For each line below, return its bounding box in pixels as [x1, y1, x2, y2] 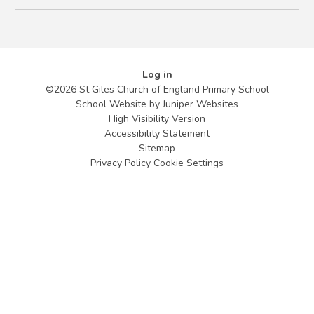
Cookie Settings [153, 156, 224, 170]
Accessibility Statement [104, 126, 210, 140]
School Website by [76, 97, 163, 111]
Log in [142, 67, 172, 81]
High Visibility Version [109, 111, 205, 125]
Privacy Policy [90, 156, 151, 170]
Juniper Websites [163, 97, 238, 111]
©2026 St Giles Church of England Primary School [45, 82, 269, 96]
